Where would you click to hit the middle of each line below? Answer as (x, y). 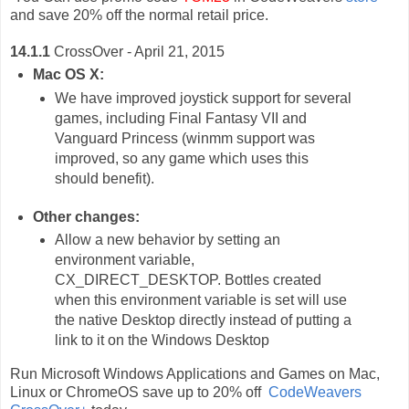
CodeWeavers (315, 393)
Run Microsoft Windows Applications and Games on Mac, (195, 374)
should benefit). (105, 178)
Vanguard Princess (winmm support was (185, 138)
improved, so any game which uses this (182, 158)
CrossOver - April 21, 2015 (137, 51)
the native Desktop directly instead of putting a (204, 320)
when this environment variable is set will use (201, 300)
